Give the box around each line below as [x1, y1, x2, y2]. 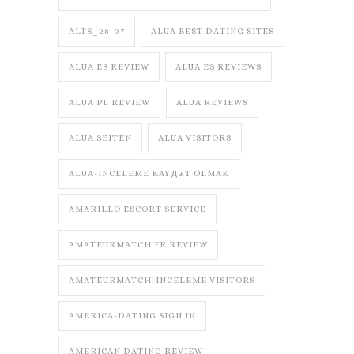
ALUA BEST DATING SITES [151, 26, 274, 37]
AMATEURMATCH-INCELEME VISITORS [69, 275, 255, 286]
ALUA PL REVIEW [69, 97, 150, 108]
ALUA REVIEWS [176, 97, 248, 108]
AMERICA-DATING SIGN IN [69, 311, 196, 322]
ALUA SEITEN [69, 133, 132, 144]
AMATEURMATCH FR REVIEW [69, 239, 208, 250]
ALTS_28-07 [69, 26, 125, 37]
